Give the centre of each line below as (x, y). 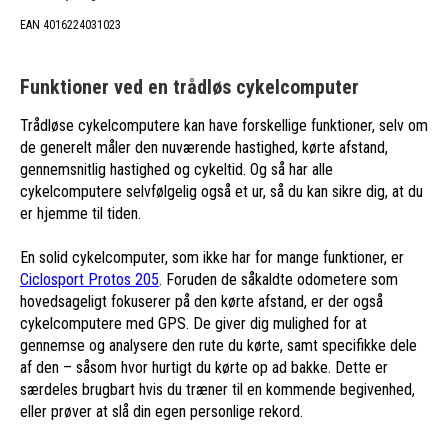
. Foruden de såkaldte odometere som (278, 279)
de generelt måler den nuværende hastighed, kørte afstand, (204, 147)
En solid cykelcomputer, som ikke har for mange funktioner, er (212, 257)
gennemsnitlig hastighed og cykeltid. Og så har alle (176, 169)
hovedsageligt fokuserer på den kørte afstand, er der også (201, 301)
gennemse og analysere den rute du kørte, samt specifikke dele (218, 345)
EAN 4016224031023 (70, 24)
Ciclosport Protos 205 (89, 279)
